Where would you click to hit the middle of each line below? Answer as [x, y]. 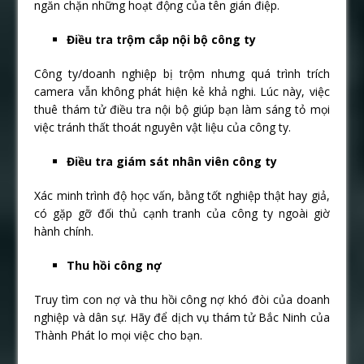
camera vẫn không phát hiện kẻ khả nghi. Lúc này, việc [182, 92]
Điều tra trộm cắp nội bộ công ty [162, 40]
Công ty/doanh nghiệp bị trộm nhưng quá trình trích [182, 74]
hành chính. [64, 232]
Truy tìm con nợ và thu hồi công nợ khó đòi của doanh [182, 300]
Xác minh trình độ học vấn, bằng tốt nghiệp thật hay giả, [182, 196]
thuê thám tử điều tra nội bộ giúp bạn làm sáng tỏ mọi [182, 110]
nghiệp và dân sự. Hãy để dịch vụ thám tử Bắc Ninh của [182, 318]
